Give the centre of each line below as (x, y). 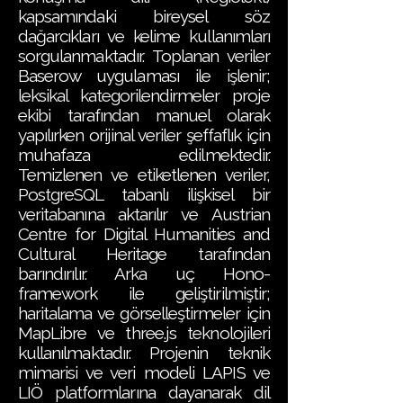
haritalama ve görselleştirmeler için (144, 313)
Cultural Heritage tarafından (144, 254)
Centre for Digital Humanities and (144, 234)
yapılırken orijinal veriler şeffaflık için (144, 135)
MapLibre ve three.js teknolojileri (144, 333)
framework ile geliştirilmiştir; (144, 293)
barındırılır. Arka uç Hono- (144, 273)
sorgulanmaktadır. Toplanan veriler (144, 56)
